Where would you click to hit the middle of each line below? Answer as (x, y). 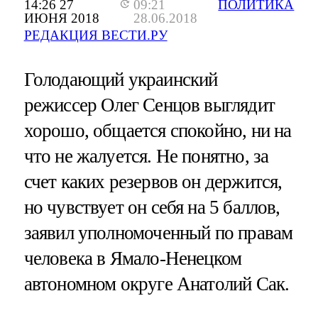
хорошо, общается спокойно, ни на (158, 131)
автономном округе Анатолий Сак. (157, 284)
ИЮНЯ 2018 (61, 18)
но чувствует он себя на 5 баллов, (152, 208)
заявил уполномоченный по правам (158, 233)
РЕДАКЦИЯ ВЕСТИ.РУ (95, 35)
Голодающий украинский (121, 80)
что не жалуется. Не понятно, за (146, 157)
